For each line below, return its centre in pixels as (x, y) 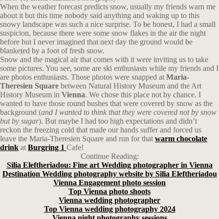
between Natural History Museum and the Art (130, 86)
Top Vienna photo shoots (109, 191)
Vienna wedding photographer (109, 200)
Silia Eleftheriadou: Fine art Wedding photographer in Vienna (109, 165)
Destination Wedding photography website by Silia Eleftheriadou (109, 174)
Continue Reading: (109, 156)
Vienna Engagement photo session (109, 183)
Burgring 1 (47, 147)
